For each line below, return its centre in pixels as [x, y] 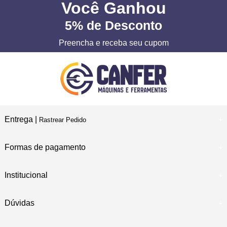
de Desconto [123, 26]
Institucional [26, 175]
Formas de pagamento [45, 147]
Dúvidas [19, 203]
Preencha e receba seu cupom [113, 43]
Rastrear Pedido [62, 120]
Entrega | [22, 120]
